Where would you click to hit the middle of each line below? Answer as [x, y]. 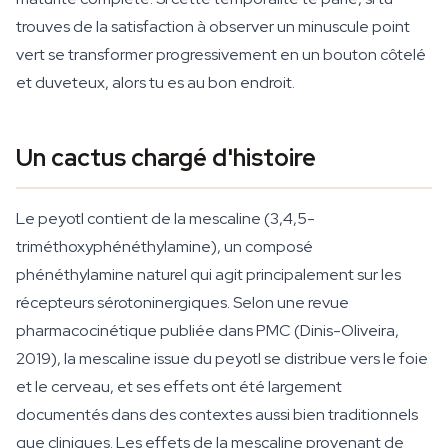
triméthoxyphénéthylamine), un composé [164, 246]
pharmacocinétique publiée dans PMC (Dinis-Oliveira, [207, 330]
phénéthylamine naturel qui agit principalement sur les [208, 274]
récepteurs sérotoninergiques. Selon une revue [182, 302]
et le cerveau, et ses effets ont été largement [179, 386]
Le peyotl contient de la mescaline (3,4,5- [165, 218]
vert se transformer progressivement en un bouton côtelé [221, 54]
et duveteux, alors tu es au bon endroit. [155, 82]
